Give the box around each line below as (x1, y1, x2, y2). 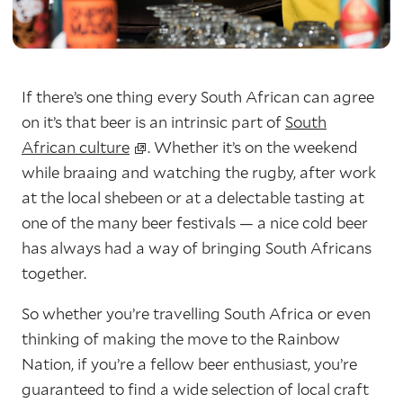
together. (22, 263, 86, 283)
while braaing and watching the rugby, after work (22, 162, 376, 183)
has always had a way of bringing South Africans (22, 237, 372, 258)
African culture (22, 137, 130, 157)
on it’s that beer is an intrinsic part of (22, 112, 285, 132)
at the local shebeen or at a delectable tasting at (22, 187, 364, 208)
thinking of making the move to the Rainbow (22, 328, 340, 349)
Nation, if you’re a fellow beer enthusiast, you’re (22, 354, 357, 374)
